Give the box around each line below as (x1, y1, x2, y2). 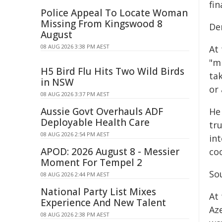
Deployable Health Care (41, 116, 150, 129)
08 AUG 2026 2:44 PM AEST (41, 170, 110, 178)
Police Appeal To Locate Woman (41, 6, 188, 19)
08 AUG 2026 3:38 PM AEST (41, 43, 110, 50)
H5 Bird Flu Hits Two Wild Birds (41, 65, 184, 78)
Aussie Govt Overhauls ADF (41, 105, 163, 118)
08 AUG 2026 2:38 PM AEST (41, 211, 110, 218)
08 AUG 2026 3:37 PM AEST (41, 90, 110, 98)
